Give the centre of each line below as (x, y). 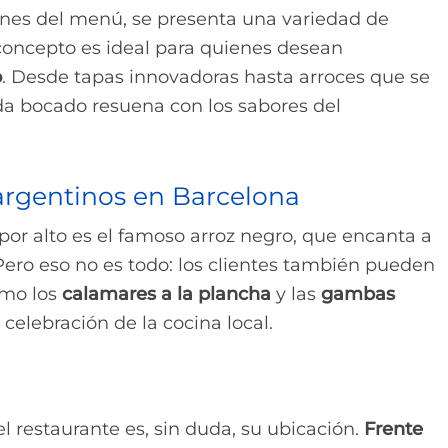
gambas (358, 293)
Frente (393, 428)
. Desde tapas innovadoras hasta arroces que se (216, 76)
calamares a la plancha (166, 293)
